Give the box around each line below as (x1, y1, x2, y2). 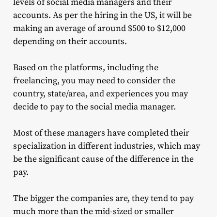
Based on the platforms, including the (13, 62, 158, 74)
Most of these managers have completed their (13, 127, 189, 139)
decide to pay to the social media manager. (13, 101, 176, 113)
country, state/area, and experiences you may (13, 88, 188, 100)
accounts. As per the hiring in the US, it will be (13, 10, 192, 21)
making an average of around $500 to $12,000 (13, 23, 186, 34)
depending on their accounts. (13, 36, 127, 47)
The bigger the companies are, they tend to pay (13, 193, 194, 204)
